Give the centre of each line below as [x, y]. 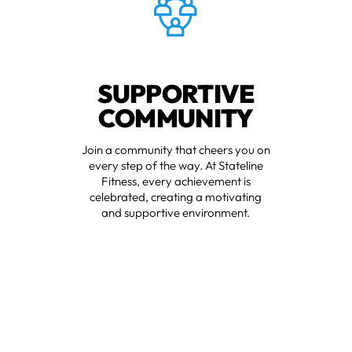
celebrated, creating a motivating [176, 197]
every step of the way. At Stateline [176, 166]
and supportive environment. [176, 213]
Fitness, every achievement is [176, 181]
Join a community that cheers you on [176, 150]
